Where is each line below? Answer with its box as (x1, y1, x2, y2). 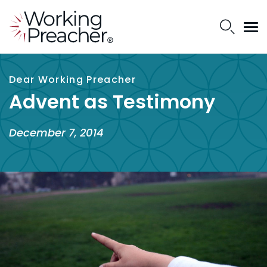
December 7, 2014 (9, 125, 104, 140)
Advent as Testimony (9, 88, 215, 115)
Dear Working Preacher (9, 73, 136, 86)
